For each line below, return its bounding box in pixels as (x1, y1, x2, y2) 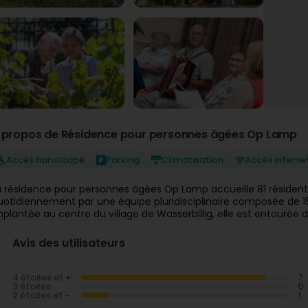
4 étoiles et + (12, 271, 71, 284)
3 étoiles (12, 280, 51, 293)
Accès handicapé (6, 153, 85, 166)
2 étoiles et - (12, 289, 69, 302)
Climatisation (161, 153, 223, 166)
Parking (106, 153, 140, 166)
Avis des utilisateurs (12, 235, 125, 251)
